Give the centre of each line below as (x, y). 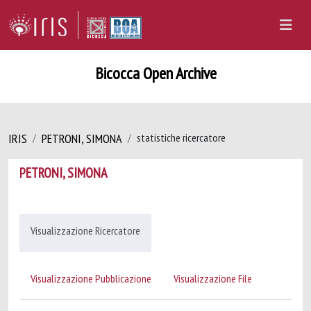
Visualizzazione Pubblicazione (91, 278)
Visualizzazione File (213, 278)
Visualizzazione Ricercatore (85, 230)
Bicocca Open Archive (155, 73)
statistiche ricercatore (181, 137)
